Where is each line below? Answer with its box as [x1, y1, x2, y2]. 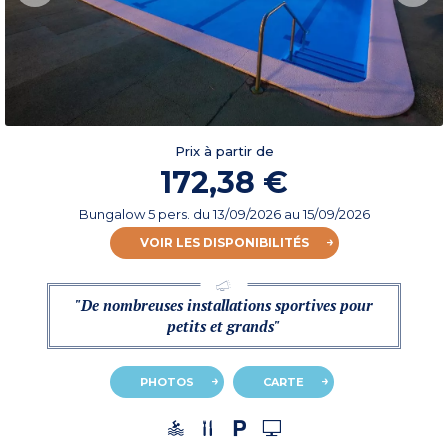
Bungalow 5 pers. [78, 206, 193, 223]
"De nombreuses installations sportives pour [74, 295, 373, 316]
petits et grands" [167, 316, 281, 337]
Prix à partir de [174, 143, 274, 160]
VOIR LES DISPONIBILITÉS [139, 235, 309, 251]
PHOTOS [139, 375, 194, 390]
